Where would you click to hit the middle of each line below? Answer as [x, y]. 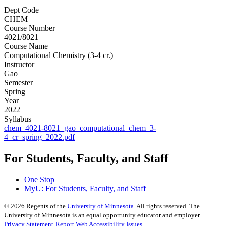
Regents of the [46, 206]
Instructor [19, 64]
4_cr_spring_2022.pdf [39, 137]
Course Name [26, 46]
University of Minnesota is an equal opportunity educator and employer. [102, 215]
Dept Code [21, 10]
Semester [18, 82]
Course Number [30, 28]
